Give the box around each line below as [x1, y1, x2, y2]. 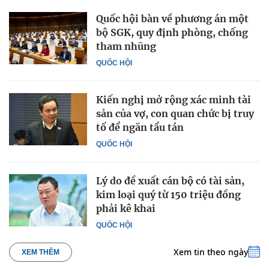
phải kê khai [96, 202, 156, 215]
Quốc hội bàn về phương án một [96, 13, 249, 25]
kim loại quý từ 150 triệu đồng [96, 189, 241, 201]
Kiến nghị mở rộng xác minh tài [96, 94, 251, 106]
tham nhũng [96, 40, 156, 53]
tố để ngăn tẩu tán [96, 121, 184, 134]
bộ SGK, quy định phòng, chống [96, 26, 248, 39]
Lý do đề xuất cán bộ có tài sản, [96, 175, 244, 187]
